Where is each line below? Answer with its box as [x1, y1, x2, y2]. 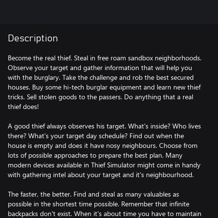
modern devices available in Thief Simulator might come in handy [8, 160, 200, 169]
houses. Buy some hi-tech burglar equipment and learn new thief [8, 82, 200, 91]
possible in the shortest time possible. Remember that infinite [8, 199, 189, 208]
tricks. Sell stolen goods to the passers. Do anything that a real [8, 92, 193, 101]
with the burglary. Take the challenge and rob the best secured [8, 73, 194, 82]
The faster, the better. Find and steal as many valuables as [8, 189, 179, 199]
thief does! [8, 102, 39, 111]
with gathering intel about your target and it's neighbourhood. [8, 170, 194, 179]
